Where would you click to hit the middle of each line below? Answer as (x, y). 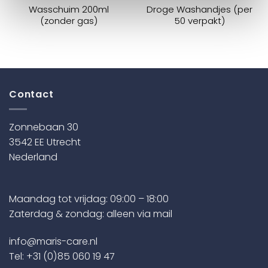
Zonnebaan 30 (44, 127)
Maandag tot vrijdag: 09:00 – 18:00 (89, 199)
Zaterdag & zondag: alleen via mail (91, 214)
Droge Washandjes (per (200, 9)
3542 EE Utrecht (45, 142)
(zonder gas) (68, 20)
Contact (31, 94)
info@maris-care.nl (53, 241)
